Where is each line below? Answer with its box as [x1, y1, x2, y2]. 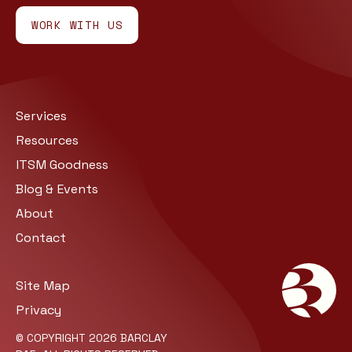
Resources [16, 132, 79, 149]
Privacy [16, 301, 61, 318]
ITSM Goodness [16, 156, 108, 174]
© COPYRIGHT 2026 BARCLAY [16, 330, 167, 345]
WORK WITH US [31, 16, 123, 34]
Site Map [16, 277, 70, 294]
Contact [16, 229, 66, 246]
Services [16, 108, 67, 125]
